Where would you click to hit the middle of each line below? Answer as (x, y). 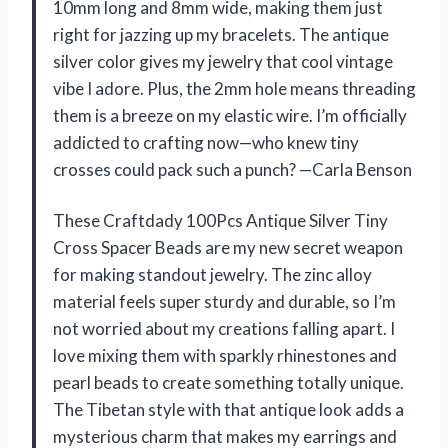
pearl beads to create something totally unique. (228, 382)
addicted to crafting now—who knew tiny (206, 142)
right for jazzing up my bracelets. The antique (221, 34)
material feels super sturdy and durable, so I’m (224, 301)
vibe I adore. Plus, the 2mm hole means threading (234, 88)
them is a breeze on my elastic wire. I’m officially (230, 115)
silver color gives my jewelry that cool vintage (223, 61)
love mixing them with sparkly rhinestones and (225, 355)
